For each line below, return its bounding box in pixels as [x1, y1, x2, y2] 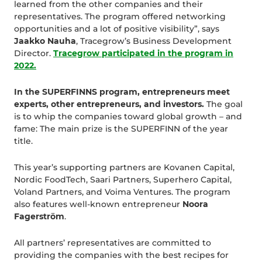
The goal [206, 99, 243, 110]
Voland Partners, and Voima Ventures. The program [14, 187, 230, 198]
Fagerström [14, 211, 64, 222]
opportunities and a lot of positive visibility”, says [14, 23, 219, 35]
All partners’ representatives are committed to [14, 237, 211, 249]
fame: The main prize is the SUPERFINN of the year [14, 123, 228, 135]
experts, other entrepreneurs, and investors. [14, 99, 206, 110]
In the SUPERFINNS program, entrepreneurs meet [14, 87, 230, 98]
